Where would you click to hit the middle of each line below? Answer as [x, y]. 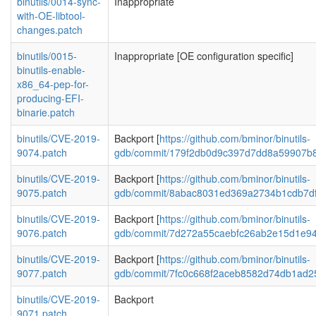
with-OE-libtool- [51, 16]
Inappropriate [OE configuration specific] [204, 56]
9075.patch [42, 193]
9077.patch [42, 273]
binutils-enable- [51, 70]
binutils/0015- [47, 56]
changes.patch [50, 30]
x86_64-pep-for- [53, 84]
